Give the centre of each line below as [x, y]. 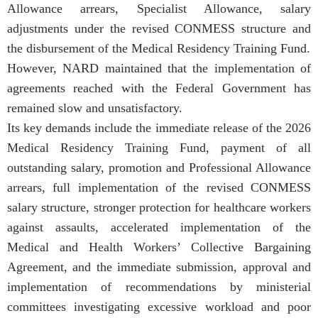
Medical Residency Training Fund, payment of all [159, 147]
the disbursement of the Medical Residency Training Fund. [159, 48]
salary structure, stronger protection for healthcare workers [159, 207]
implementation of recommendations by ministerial [159, 286]
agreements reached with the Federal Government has [159, 88]
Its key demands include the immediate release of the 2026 [159, 127]
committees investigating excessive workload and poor [159, 306]
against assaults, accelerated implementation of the [159, 227]
